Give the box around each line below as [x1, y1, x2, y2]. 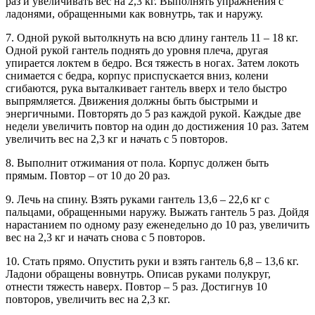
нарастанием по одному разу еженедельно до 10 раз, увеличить [6, 219, 309, 231]
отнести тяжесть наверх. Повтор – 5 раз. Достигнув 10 [6, 281, 267, 292]
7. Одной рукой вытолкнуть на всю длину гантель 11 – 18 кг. [6, 32, 298, 44]
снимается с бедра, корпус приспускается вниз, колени [6, 70, 269, 82]
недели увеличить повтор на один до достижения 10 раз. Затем [6, 120, 309, 132]
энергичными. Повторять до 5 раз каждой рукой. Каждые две [6, 108, 301, 120]
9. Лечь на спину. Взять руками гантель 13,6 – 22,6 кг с [6, 193, 269, 205]
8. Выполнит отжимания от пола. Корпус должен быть [6, 157, 269, 169]
